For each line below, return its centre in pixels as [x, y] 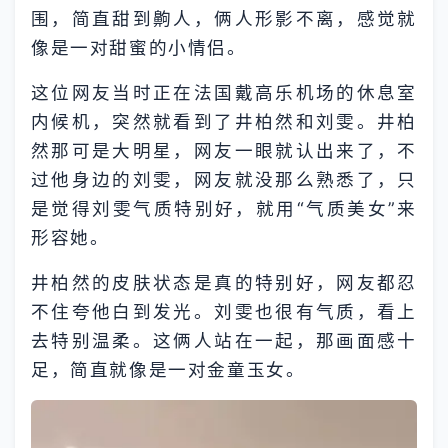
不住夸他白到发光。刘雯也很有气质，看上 [224, 311]
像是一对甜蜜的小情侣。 [139, 47]
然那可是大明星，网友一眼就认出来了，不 [224, 150]
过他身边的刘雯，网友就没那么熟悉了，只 [224, 179]
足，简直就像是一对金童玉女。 [168, 369]
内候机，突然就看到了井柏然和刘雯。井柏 [224, 121]
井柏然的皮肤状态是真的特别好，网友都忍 [224, 282]
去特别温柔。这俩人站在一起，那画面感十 [224, 340]
